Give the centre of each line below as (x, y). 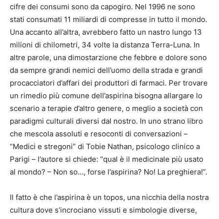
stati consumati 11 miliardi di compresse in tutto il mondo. (109, 20)
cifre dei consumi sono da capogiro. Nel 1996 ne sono (102, 7)
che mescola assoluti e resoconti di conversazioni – (99, 134)
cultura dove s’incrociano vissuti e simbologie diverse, (103, 210)
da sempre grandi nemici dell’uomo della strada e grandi (106, 70)
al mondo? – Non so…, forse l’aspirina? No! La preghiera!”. (109, 172)
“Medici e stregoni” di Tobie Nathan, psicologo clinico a (105, 147)
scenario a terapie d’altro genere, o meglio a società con (106, 109)
